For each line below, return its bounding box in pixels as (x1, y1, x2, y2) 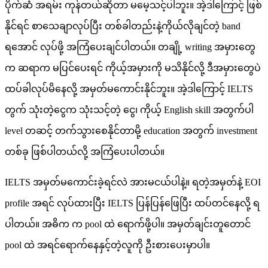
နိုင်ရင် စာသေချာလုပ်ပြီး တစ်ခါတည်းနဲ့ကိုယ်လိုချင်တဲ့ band (5, 20, 240, 31)
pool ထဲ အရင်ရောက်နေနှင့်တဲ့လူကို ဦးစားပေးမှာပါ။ (5, 239, 210, 250)
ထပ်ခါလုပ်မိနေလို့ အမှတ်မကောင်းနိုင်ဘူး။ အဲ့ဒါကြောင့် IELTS (5, 83, 253, 94)
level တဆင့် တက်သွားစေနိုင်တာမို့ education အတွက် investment (5, 125, 257, 136)
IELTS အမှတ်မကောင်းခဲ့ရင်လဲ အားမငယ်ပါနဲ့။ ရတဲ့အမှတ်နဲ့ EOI (5, 176, 261, 187)
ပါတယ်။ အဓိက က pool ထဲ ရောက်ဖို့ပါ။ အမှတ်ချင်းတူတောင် (5, 218, 251, 229)
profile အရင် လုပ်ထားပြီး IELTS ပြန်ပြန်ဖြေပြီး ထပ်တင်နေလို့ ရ (5, 197, 260, 208)
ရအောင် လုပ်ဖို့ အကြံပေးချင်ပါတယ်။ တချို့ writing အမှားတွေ (5, 41, 255, 52)
